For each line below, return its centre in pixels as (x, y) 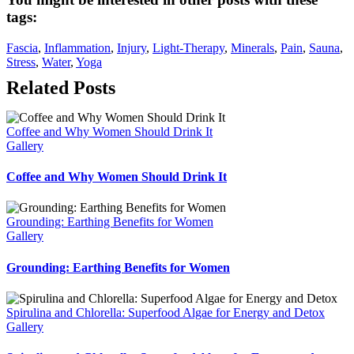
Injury (132, 47)
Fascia (22, 47)
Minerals (252, 47)
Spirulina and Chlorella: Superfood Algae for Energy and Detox (166, 312)
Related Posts (61, 87)
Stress (21, 62)
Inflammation (77, 47)
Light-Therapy (188, 47)
